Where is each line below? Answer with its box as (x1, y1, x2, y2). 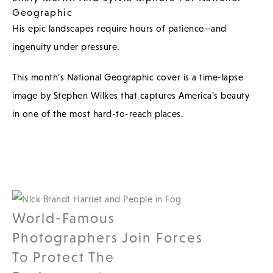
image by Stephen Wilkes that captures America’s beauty (12, 90, 249, 101)
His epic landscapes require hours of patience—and (12, 23, 227, 34)
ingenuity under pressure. (12, 41, 120, 52)
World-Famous (12, 210, 115, 226)
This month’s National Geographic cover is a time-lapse (12, 71, 243, 82)
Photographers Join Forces (12, 229, 203, 246)
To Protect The (12, 249, 115, 265)
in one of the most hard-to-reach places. (12, 108, 183, 119)
